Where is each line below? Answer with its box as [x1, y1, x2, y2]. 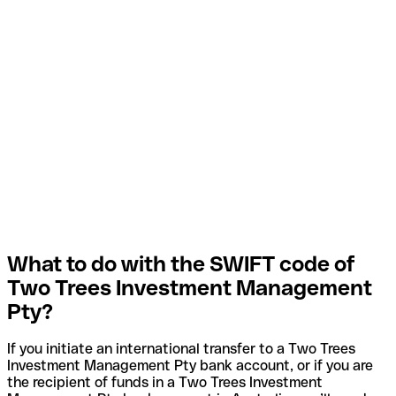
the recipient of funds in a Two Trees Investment [7, 374, 323, 392]
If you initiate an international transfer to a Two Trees [7, 340, 355, 358]
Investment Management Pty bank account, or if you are [7, 357, 373, 375]
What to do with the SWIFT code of [7, 251, 355, 276]
